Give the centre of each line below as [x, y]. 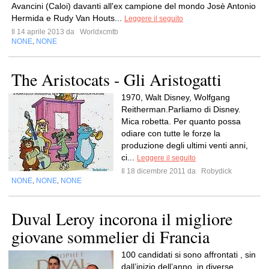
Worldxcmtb [98, 32]
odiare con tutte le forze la [171, 133]
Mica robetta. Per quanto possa [181, 121]
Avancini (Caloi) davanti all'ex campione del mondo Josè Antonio [134, 6]
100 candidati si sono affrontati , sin [189, 255]
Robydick [216, 171]
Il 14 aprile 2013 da [45, 32]
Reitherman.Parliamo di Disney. [181, 109]
